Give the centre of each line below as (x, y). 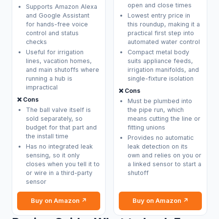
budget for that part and (61, 127)
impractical (42, 88)
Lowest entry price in (159, 15)
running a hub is (49, 79)
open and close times (159, 5)
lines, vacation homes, (59, 61)
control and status (52, 33)
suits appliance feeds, (160, 61)
